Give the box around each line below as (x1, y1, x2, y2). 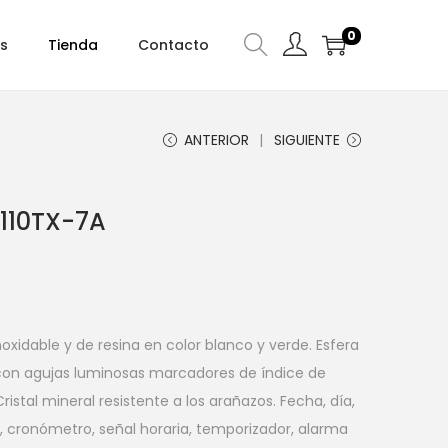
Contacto (138, 35, 209, 55)
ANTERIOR (184, 130, 249, 150)
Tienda (48, 35, 98, 55)
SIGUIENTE (274, 130, 340, 150)
